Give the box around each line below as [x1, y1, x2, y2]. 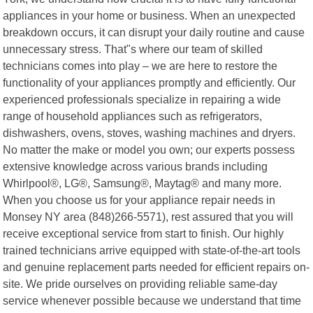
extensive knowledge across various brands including [3, 159, 268, 173]
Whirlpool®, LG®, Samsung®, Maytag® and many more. [3, 176, 282, 189]
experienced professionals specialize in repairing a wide [3, 92, 282, 105]
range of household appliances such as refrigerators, [3, 109, 263, 122]
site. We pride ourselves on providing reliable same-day [3, 277, 278, 290]
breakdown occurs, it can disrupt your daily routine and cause [3, 25, 305, 38]
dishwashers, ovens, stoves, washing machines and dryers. [3, 126, 296, 139]
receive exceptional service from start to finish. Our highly [3, 226, 284, 240]
